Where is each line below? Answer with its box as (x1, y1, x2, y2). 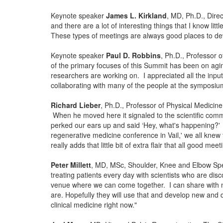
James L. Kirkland (106, 10, 167, 20)
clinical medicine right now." (51, 200, 137, 210)
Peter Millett (51, 160, 91, 170)
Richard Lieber (51, 100, 101, 110)
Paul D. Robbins (106, 50, 161, 60)
